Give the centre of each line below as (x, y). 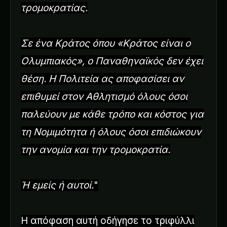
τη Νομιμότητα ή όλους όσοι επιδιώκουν (111, 132)
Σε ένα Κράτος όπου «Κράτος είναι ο (106, 43)
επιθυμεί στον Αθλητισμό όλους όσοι (104, 96)
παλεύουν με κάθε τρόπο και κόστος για (112, 114)
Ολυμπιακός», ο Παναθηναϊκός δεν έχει (112, 61)
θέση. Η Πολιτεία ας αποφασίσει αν (102, 79)
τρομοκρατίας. (54, 8)
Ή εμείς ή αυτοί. (57, 185)
